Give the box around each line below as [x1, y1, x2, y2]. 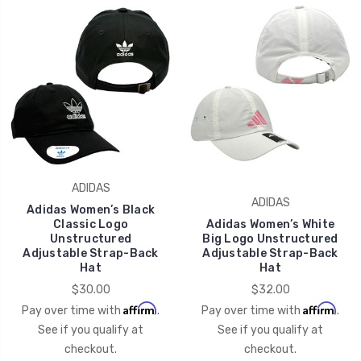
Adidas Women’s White [206, 217, 334, 231]
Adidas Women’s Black [27, 202, 155, 217]
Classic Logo [53, 217, 128, 231]
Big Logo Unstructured [202, 231, 338, 246]
